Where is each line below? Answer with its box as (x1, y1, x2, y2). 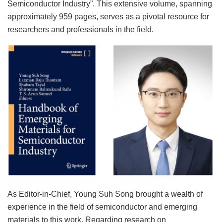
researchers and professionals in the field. (7, 25, 154, 34)
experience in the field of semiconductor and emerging (7, 203, 197, 212)
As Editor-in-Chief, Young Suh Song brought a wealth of (7, 190, 203, 199)
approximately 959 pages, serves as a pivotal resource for (7, 12, 209, 21)
